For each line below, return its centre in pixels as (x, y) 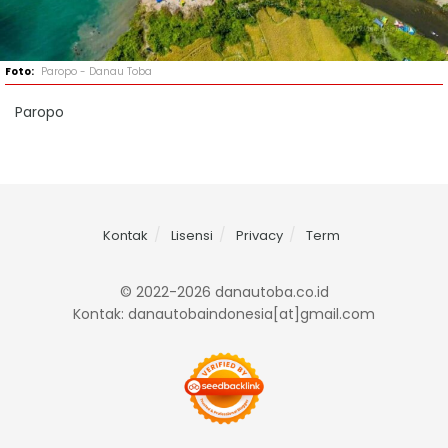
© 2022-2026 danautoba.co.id (224, 291)
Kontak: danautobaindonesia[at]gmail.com (224, 313)
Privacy (259, 235)
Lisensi (191, 235)
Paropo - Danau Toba (96, 71)
